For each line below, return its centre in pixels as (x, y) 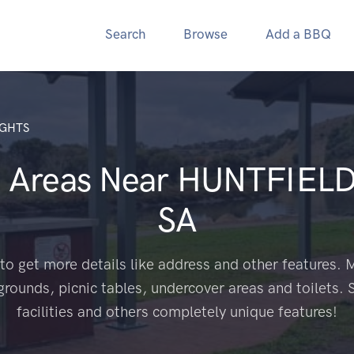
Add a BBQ (298, 34)
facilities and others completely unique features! (177, 312)
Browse (205, 34)
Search (125, 34)
